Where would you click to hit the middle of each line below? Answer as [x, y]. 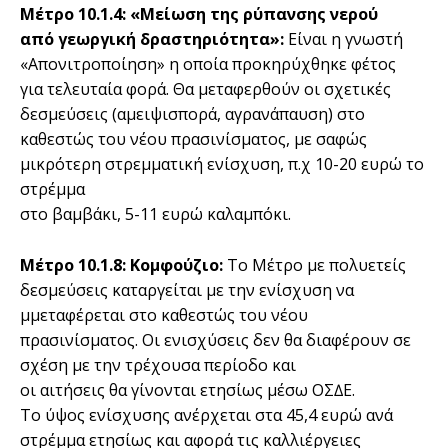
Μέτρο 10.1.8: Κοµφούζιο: [121, 264]
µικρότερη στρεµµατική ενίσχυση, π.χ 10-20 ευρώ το [222, 163]
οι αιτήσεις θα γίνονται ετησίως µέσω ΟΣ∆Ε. [187, 389]
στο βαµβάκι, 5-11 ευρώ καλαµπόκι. [155, 213]
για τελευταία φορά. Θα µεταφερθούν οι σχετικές [205, 88]
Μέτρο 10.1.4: [73, 13]
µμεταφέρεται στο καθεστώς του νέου [164, 314]
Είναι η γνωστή [345, 38]
